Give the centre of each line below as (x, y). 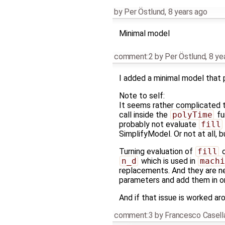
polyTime (192, 115)
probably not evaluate (158, 124)
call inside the (144, 115)
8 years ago (188, 12)
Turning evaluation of (157, 151)
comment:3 (134, 215)
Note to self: (142, 95)
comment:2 (134, 56)
